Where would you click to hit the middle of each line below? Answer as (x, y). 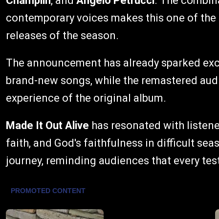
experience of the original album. (86, 98)
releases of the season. (62, 36)
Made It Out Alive (47, 126)
